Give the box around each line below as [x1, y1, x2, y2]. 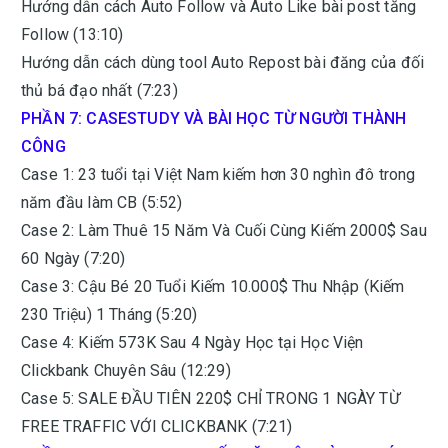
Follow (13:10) [21, 25, 124, 44]
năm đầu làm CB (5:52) [21, 193, 183, 212]
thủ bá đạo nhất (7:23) [21, 81, 178, 100]
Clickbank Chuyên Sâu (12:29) [21, 361, 231, 380]
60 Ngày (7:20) [21, 249, 126, 268]
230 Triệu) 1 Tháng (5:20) [21, 305, 198, 324]
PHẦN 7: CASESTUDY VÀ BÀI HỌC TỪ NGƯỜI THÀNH [21, 109, 407, 128]
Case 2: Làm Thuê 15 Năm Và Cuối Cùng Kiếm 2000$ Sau [21, 221, 427, 240]
